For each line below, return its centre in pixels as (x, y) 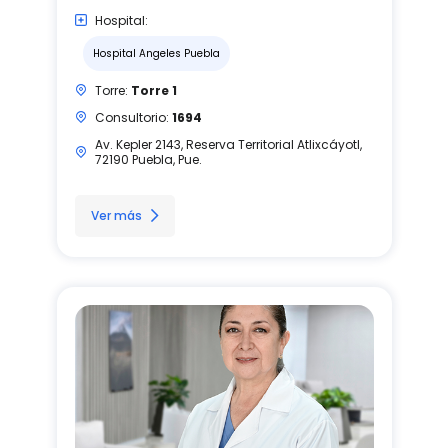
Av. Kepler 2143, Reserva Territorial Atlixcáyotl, (228, 144)
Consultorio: (133, 117)
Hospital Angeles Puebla (156, 53)
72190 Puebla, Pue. (148, 159)
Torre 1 (153, 90)
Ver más (116, 215)
